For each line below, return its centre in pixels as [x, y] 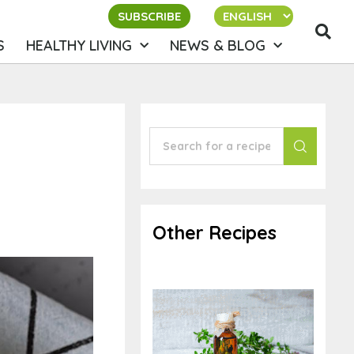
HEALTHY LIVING [79, 45]
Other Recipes [214, 233]
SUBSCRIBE [149, 16]
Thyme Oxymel [233, 339]
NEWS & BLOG [218, 45]
